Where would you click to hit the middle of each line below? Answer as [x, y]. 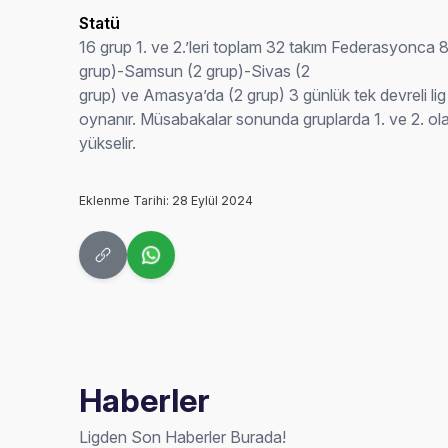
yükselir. [108, 143]
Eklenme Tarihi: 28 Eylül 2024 [166, 200]
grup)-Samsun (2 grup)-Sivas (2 [195, 71]
